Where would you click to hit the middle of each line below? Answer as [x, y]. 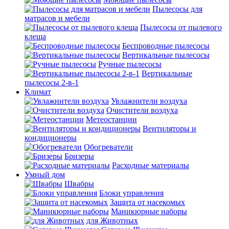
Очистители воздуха [142, 110]
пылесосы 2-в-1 [52, 83]
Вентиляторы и [169, 129]
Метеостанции [111, 119]
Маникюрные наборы [149, 211]
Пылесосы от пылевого [181, 27]
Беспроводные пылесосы [166, 46]
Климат [38, 92]
